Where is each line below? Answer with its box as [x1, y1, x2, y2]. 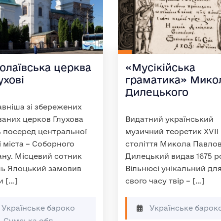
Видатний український [125, 115, 214, 123]
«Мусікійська [125, 62, 195, 73]
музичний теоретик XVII [125, 127, 219, 136]
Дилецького [125, 86, 188, 98]
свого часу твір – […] [125, 177, 205, 185]
